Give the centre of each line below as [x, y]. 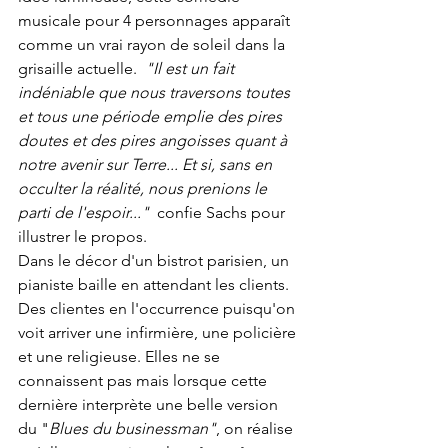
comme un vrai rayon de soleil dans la [153, 45]
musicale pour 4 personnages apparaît [156, 21]
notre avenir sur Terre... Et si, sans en [147, 165]
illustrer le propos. [82, 237]
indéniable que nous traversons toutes [156, 93]
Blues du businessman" [132, 429]
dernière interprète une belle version [150, 405]
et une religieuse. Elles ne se [121, 357]
